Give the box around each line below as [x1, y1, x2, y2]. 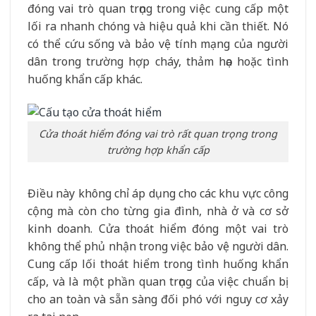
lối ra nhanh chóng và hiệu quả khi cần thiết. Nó [28, 18, 288, 35]
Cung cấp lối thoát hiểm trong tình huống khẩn [28, 255, 288, 272]
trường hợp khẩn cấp [107, 143, 209, 157]
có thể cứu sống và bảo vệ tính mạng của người [28, 36, 288, 52]
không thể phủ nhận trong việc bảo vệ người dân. [28, 238, 288, 254]
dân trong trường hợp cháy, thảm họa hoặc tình [28, 54, 288, 70]
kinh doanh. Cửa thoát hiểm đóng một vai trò [28, 220, 288, 236]
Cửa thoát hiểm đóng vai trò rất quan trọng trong [39, 127, 277, 141]
